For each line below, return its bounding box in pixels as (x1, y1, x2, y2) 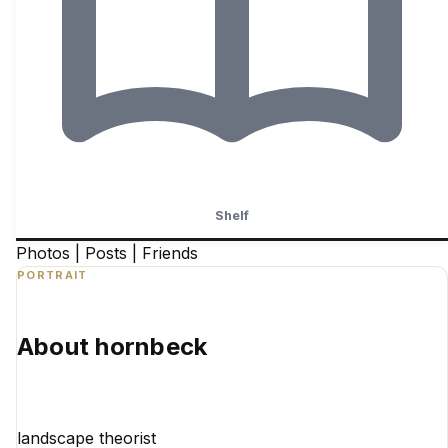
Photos (16, 243, 75, 264)
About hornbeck (17, 332, 208, 362)
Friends (142, 243, 198, 264)
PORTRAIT (17, 268, 88, 283)
